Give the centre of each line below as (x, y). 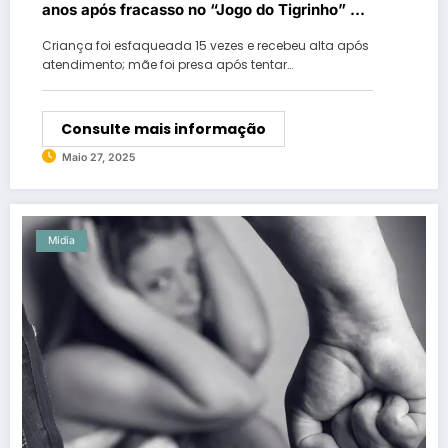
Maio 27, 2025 (98, 157)
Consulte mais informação (163, 128)
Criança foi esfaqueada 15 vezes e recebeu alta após (205, 45)
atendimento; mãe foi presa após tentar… (167, 64)
